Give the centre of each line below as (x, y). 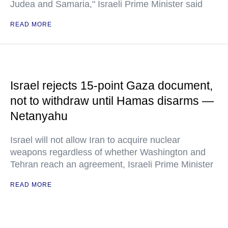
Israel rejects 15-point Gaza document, (111, 85)
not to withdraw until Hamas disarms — (112, 101)
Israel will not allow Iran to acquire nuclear (95, 140)
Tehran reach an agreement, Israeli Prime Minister (112, 164)
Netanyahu (39, 116)
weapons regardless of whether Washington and (108, 152)
